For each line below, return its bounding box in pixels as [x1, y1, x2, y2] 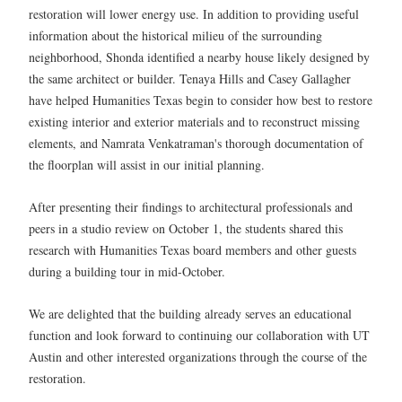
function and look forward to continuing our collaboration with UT [29, 327, 370, 345]
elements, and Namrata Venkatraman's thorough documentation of [29, 134, 363, 152]
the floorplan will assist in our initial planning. [29, 155, 265, 173]
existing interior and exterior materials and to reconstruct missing [29, 112, 360, 130]
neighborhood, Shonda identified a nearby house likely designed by [29, 48, 370, 66]
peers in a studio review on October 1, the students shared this [29, 219, 343, 237]
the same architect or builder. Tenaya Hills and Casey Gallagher [29, 69, 351, 87]
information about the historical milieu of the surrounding [29, 26, 322, 44]
